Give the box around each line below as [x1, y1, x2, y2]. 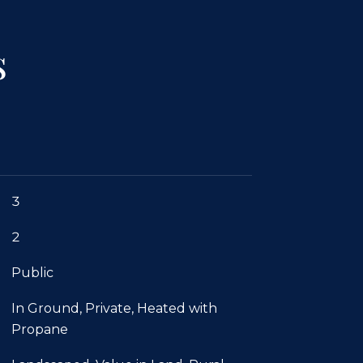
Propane [11, 322, 68, 337]
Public [11, 265, 53, 280]
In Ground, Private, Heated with [11, 301, 217, 316]
